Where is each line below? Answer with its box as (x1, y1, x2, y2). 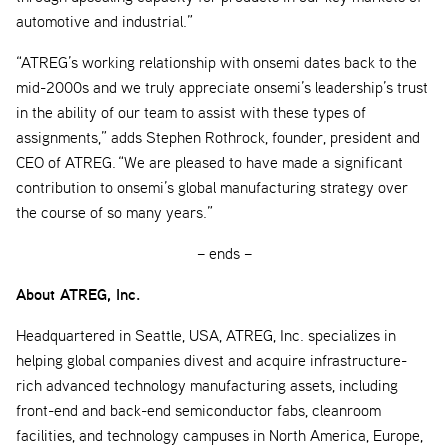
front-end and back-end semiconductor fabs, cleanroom (16, 400, 381, 421)
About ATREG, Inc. (16, 283, 140, 306)
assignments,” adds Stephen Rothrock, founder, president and (16, 127, 420, 148)
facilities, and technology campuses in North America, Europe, (16, 425, 423, 446)
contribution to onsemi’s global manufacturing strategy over (16, 177, 408, 198)
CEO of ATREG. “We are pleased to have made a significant (16, 152, 403, 173)
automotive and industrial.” (16, 11, 193, 32)
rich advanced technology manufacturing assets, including (16, 375, 398, 396)
